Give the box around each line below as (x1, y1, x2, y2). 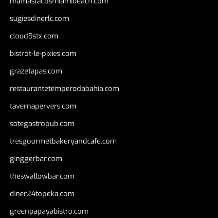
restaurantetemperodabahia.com (10, 84, 119, 94)
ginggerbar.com (10, 154, 62, 164)
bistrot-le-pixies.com (10, 49, 76, 59)
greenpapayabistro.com (10, 206, 89, 217)
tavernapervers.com (10, 101, 76, 111)
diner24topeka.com (10, 189, 74, 199)
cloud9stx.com (10, 31, 58, 41)
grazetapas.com (10, 66, 62, 76)
